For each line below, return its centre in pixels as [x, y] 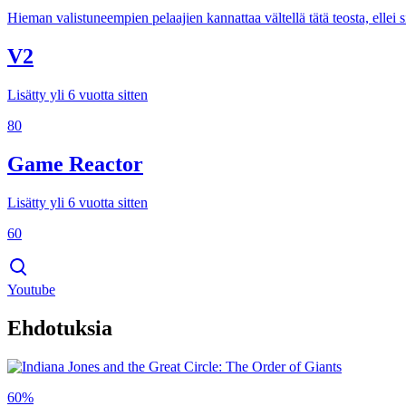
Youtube [31, 289]
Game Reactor [75, 164]
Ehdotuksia [60, 328]
